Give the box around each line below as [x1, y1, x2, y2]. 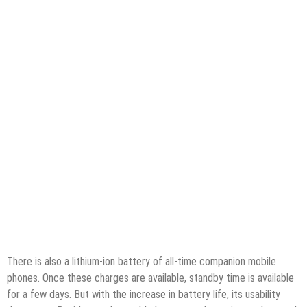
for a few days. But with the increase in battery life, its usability [7, 287, 280, 301]
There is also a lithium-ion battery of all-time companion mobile [7, 254, 276, 268]
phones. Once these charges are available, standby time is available [7, 271, 294, 284]
